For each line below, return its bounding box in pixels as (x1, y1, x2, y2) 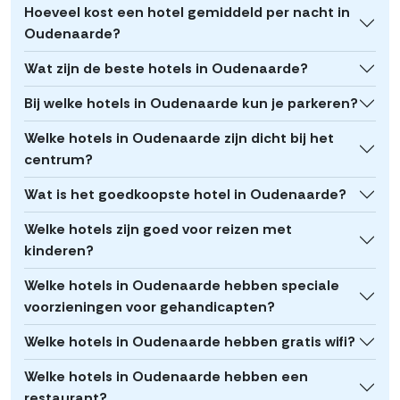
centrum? (24, 150, 93, 170)
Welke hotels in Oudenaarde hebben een (24, 367, 308, 387)
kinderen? (24, 241, 94, 261)
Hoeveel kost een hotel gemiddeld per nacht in (24, 3, 350, 22)
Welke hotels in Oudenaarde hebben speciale (24, 276, 339, 296)
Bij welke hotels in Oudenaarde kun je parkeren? (24, 94, 358, 113)
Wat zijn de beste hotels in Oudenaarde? (24, 59, 308, 79)
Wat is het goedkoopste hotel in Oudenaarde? (24, 185, 346, 204)
